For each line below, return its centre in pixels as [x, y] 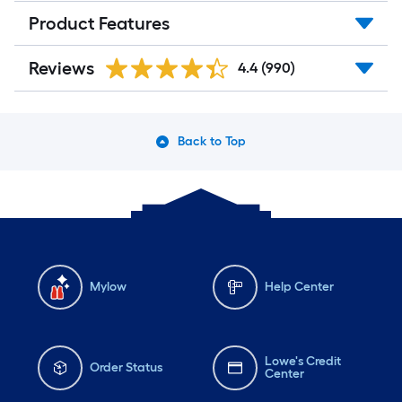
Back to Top [212, 141]
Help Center [299, 287]
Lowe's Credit [302, 361]
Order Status [126, 367]
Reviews [61, 68]
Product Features [99, 23]
